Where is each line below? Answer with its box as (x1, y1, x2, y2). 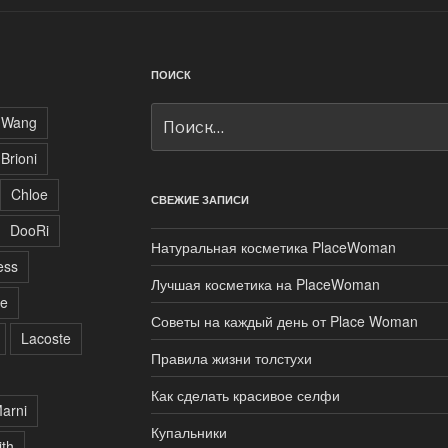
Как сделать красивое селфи (150, 385, 340, 406)
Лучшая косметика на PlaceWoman (150, 274, 380, 295)
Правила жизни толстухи (150, 348, 312, 369)
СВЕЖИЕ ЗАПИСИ (150, 192, 249, 208)
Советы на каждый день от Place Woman (150, 311, 418, 332)
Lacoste (21, 327, 71, 348)
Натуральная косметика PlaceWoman (150, 237, 396, 258)
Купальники (150, 422, 227, 443)
